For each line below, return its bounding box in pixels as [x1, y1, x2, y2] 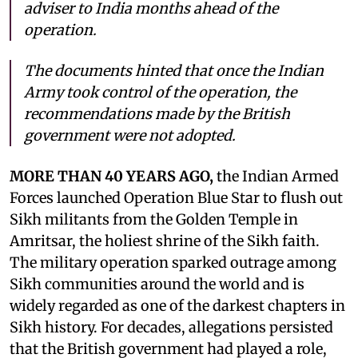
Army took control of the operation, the [24, 82, 296, 101]
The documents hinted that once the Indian [24, 61, 324, 80]
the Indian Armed [213, 166, 339, 185]
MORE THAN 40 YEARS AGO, [10, 166, 213, 185]
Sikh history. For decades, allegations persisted [10, 317, 333, 336]
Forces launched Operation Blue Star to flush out [10, 188, 343, 207]
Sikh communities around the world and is [10, 274, 304, 293]
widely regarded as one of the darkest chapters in [10, 296, 345, 315]
